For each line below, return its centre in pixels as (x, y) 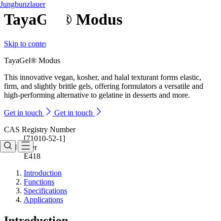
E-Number (20, 147)
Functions (39, 182)
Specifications (45, 190)
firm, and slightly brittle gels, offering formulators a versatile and (104, 86)
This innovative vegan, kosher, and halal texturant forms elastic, (103, 77)
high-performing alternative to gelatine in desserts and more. (97, 95)
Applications (43, 199)
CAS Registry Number (40, 129)
